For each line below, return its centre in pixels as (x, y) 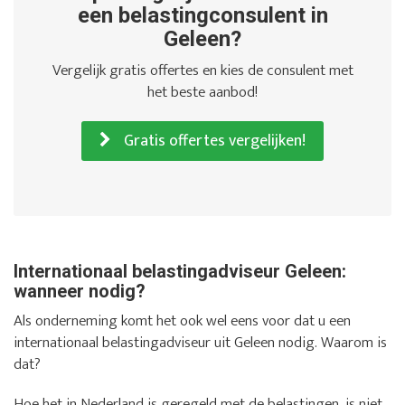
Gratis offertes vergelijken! (213, 141)
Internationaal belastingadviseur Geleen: (180, 272)
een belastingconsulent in (202, 16)
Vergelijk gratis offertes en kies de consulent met (202, 71)
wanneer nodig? (80, 292)
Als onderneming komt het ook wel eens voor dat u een (182, 321)
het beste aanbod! (202, 93)
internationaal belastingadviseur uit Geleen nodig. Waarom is (200, 343)
